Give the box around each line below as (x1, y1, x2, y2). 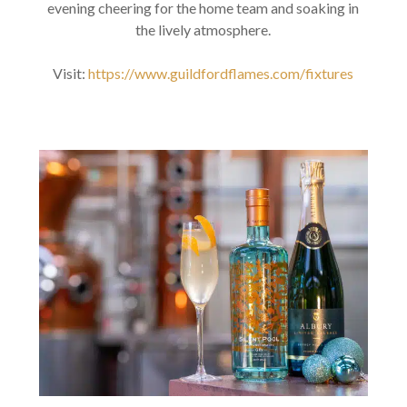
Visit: (53, 64, 89, 82)
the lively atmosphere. (135, 20, 272, 38)
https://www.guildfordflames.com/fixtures (88, 64, 354, 82)
